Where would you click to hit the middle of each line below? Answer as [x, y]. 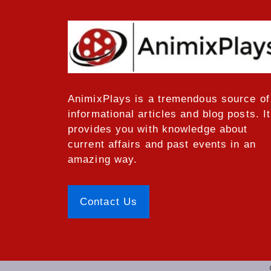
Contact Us [109, 202]
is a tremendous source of [201, 99]
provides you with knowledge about [158, 129]
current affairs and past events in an [162, 145]
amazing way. [103, 160]
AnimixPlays [100, 99]
